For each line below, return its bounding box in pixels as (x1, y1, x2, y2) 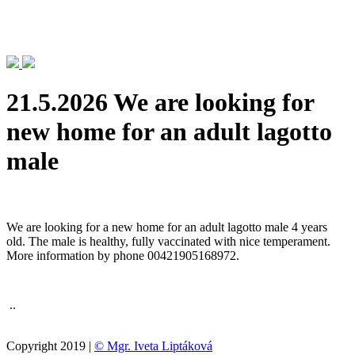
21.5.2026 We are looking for (6, 88, 314, 117)
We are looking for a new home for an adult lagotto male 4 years (6, 219, 327, 234)
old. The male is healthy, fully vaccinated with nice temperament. (6, 234, 330, 248)
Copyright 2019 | (6, 338, 94, 353)
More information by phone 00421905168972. (6, 248, 239, 262)
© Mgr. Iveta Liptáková (94, 338, 212, 353)
